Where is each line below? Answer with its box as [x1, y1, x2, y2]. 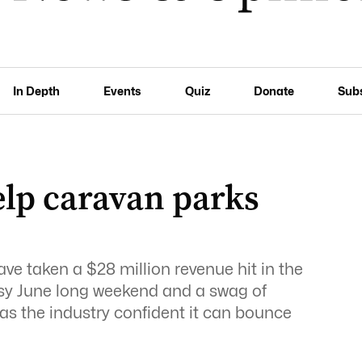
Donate [253, 83, 294, 98]
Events [103, 83, 141, 98]
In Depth [13, 83, 61, 98]
